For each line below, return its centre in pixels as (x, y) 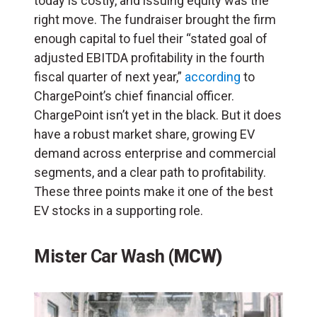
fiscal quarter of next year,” (109, 76)
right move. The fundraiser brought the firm (155, 19)
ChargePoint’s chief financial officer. (134, 96)
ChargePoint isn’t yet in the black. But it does (158, 115)
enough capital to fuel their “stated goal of (151, 38)
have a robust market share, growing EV (144, 134)
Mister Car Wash (99, 256)
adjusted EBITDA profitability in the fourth (149, 57)
